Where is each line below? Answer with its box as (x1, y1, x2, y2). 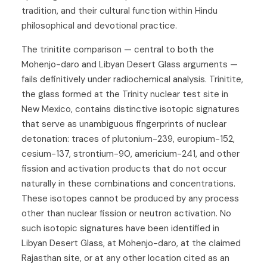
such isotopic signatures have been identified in (21, 222, 219, 235)
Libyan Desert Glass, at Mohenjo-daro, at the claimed (21, 237, 241, 250)
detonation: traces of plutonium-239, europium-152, (21, 133, 235, 145)
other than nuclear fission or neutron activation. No (21, 207, 231, 220)
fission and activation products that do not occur (21, 163, 226, 175)
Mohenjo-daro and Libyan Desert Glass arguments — (21, 58, 238, 71)
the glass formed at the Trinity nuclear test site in (21, 88, 228, 101)
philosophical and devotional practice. (21, 20, 177, 32)
